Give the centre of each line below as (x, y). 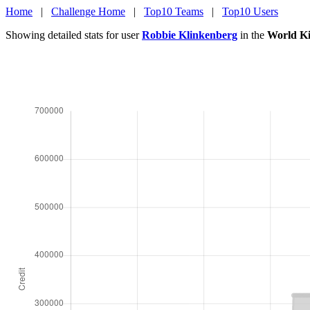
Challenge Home (88, 11)
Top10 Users (250, 11)
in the (252, 35)
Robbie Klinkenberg (190, 35)
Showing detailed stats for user (74, 35)
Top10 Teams (174, 11)
